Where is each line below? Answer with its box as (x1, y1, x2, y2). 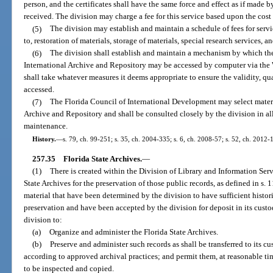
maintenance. (24, 121, 68, 131)
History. (32, 135, 56, 143)
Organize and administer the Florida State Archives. (49, 227, 218, 236)
